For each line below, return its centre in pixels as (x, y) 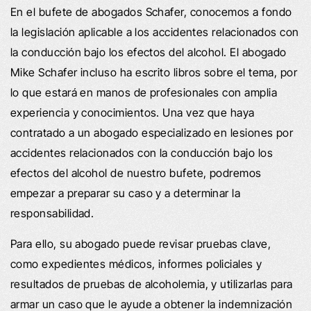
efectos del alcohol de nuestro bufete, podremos (136, 173)
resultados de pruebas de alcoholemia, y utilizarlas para (152, 284)
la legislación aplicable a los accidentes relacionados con (155, 32)
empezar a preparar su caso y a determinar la (126, 193)
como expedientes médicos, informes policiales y (136, 263)
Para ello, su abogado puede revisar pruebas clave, (141, 243)
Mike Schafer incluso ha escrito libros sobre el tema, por (154, 72)
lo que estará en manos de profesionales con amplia (144, 92)
